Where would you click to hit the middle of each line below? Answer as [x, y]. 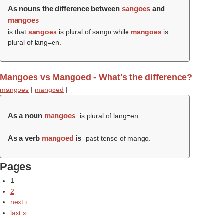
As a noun [26, 116]
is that [18, 32]
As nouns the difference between [65, 9]
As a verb [25, 138]
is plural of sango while [94, 32]
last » [18, 213]
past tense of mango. [117, 138]
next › [19, 202]
